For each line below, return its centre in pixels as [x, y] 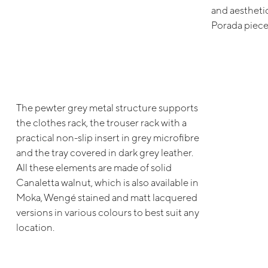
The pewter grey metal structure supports [107, 107]
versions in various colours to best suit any [107, 212]
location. [35, 227]
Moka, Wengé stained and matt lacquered [106, 197]
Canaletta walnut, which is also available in [107, 182]
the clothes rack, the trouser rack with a [101, 122]
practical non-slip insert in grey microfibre [107, 137]
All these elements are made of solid [94, 167]
